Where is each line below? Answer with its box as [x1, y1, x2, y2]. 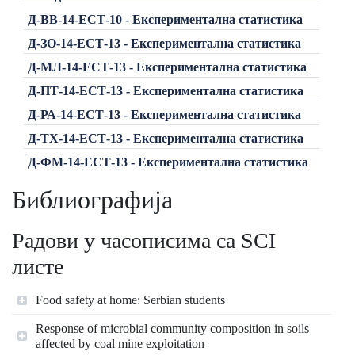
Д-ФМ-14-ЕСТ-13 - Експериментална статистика [27, 155, 308, 169]
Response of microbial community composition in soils [36, 322, 309, 335]
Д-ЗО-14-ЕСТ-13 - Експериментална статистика [27, 36, 301, 50]
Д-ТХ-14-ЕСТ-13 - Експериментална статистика [27, 131, 303, 145]
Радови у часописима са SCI [12, 228, 276, 253]
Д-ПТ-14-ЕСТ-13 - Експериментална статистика [27, 83, 303, 97]
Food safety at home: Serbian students [36, 293, 225, 307]
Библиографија [12, 185, 173, 214]
